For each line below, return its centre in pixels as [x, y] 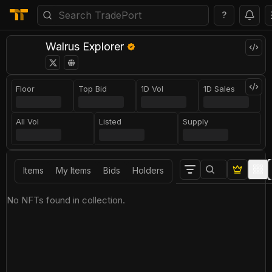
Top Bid [93, 89]
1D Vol [152, 89]
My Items [73, 170]
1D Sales [219, 89]
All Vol [28, 121]
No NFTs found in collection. [66, 200]
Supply [195, 121]
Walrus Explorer [85, 46]
